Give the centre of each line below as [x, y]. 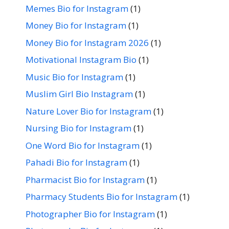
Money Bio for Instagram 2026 [87, 42]
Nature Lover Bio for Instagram [88, 111]
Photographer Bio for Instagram [90, 214]
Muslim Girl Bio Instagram [79, 94]
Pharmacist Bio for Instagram [85, 179]
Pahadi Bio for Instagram [76, 162]
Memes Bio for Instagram [77, 8]
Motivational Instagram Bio [81, 60]
